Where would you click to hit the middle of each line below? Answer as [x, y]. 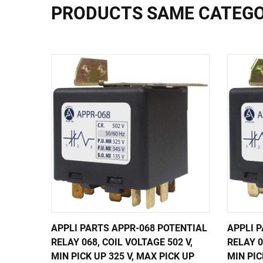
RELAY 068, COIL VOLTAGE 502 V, [122, 242]
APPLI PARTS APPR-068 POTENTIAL [129, 228]
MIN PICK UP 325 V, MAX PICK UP [123, 256]
